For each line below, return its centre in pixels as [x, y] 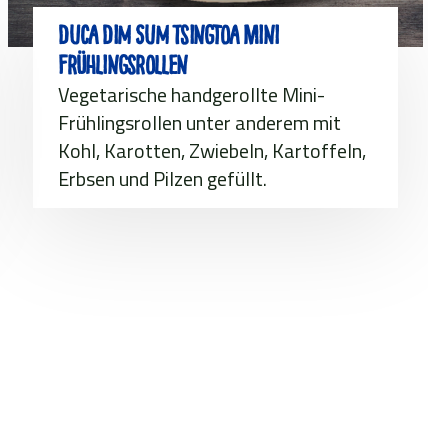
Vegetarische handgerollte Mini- [192, 94]
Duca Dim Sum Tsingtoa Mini [168, 35]
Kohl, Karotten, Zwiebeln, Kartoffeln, [212, 150]
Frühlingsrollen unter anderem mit [200, 122]
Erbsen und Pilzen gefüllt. [163, 178]
